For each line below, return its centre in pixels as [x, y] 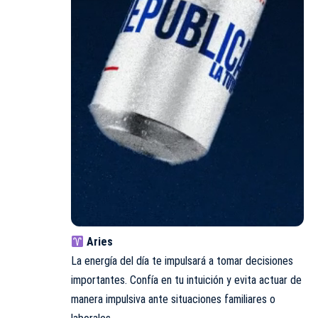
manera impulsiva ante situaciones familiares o [173, 300]
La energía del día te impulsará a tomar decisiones [182, 261]
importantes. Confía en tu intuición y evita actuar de [186, 280]
